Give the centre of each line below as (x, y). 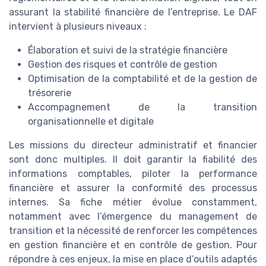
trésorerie (50, 93)
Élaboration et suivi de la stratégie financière (128, 50)
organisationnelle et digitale (91, 121)
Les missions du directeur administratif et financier (133, 145)
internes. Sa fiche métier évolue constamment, (133, 202)
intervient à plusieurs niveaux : (78, 26)
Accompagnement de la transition (142, 107)
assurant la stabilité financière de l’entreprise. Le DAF (133, 12)
